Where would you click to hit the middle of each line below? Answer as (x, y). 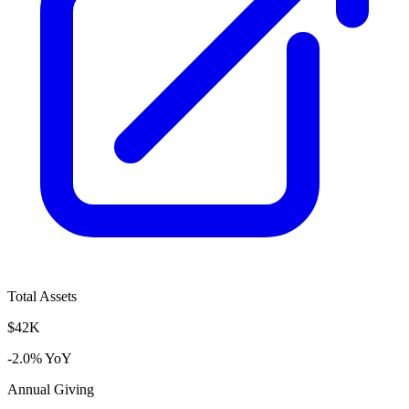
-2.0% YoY (40, 358)
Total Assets (42, 296)
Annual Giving (51, 389)
